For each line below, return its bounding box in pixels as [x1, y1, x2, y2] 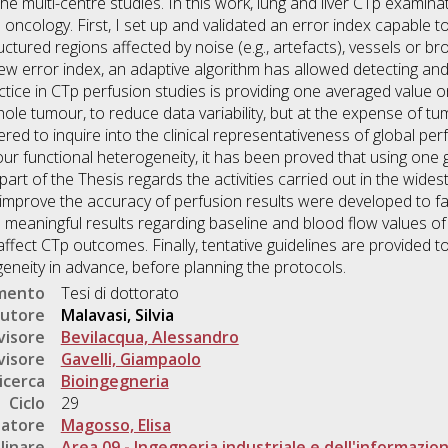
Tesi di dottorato [60, 282, 179, 305]
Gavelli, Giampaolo [60, 348, 201, 371]
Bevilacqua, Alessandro [60, 326, 239, 349]
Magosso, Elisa [60, 414, 171, 437]
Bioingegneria [60, 370, 169, 393]
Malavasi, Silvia [60, 304, 174, 327]
